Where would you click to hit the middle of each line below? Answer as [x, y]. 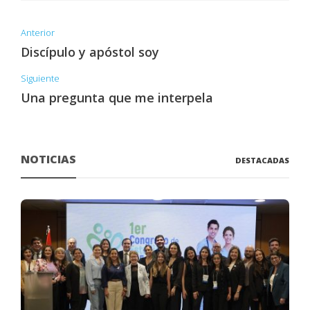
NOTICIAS [48, 159]
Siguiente [40, 79]
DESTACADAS [262, 161]
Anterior [38, 33]
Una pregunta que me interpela [117, 98]
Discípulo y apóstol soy [90, 52]
